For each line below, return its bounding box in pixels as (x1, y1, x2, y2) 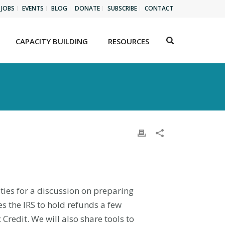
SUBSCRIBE (107, 4, 137, 13)
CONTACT (145, 4, 173, 13)
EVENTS (22, 4, 44, 13)
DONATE (75, 4, 100, 13)
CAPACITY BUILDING (16, 36, 88, 46)
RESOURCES (108, 36, 150, 46)
